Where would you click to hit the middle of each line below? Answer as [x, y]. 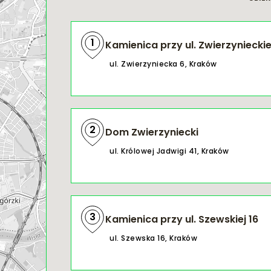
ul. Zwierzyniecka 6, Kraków [163, 64]
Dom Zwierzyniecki [152, 132]
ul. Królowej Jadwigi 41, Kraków [169, 151]
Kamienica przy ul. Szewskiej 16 [182, 219]
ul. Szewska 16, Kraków [154, 238]
